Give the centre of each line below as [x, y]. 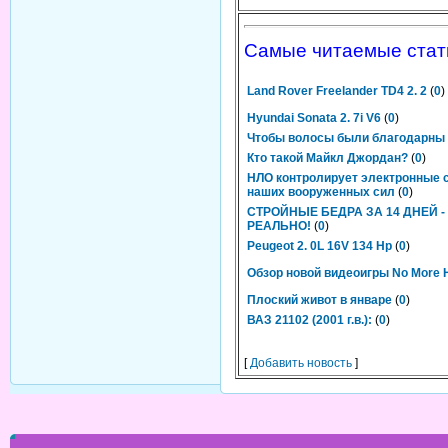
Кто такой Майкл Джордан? [327, 158]
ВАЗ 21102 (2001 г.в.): [309, 320]
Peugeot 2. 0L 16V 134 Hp [319, 246]
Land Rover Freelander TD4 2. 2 [337, 91]
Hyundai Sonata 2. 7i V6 [314, 118]
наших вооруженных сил [321, 192]
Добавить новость [301, 363]
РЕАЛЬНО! [279, 226]
